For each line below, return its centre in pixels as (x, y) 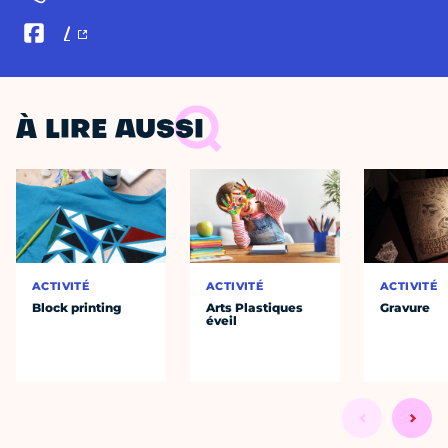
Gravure (405, 308)
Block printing (77, 308)
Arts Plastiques (255, 308)
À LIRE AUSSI (110, 131)
